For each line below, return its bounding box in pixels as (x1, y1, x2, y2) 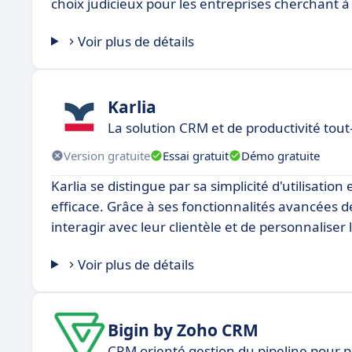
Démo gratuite (241, 147, 320, 163)
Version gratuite (64, 147, 150, 163)
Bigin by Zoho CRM (108, 318, 258, 341)
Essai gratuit (163, 147, 229, 163)
